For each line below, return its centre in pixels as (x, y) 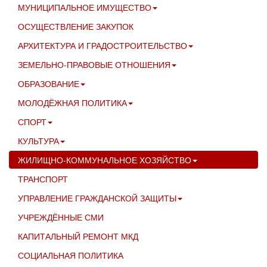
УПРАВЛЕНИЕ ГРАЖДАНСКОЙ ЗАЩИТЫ (97, 198)
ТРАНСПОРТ (43, 178)
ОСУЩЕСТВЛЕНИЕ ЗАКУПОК (76, 26)
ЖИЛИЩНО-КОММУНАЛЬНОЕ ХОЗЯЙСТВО (105, 159)
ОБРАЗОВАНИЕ (49, 83)
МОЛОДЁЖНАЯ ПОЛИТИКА (72, 102)
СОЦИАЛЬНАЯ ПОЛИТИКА (71, 255)
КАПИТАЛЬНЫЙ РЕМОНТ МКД (78, 236)
